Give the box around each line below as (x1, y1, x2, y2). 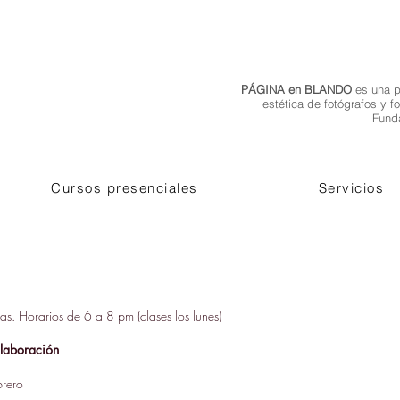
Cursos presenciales (51, 179, 198, 196)
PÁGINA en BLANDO (241, 82, 352, 96)
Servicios (318, 179, 385, 196)
